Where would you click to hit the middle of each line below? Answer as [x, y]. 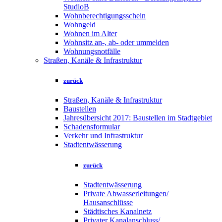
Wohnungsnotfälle [92, 52]
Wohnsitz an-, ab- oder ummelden [116, 43]
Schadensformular [92, 127]
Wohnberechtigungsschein [105, 16]
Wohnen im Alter [90, 34]
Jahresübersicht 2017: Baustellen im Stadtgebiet [138, 118]
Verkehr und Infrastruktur [103, 136]
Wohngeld [80, 25]
